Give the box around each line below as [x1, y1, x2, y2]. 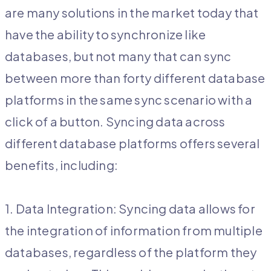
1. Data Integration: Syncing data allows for [5, 201, 255, 217]
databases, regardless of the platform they [5, 244, 257, 260]
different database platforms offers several [5, 135, 260, 151]
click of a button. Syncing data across [5, 114, 226, 129]
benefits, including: [5, 157, 118, 173]
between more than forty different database [5, 70, 266, 86]
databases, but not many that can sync [5, 48, 232, 64]
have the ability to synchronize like [5, 27, 206, 42]
